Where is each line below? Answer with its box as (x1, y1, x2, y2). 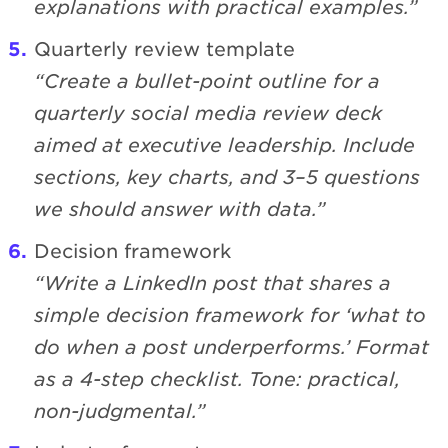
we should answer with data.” (34, 197, 326, 221)
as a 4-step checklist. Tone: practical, (34, 367, 400, 391)
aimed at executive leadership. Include (34, 133, 415, 157)
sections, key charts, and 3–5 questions (34, 165, 420, 189)
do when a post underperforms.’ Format (34, 335, 429, 359)
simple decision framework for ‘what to (34, 303, 426, 327)
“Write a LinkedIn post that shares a (34, 271, 391, 295)
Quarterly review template (34, 37, 295, 61)
